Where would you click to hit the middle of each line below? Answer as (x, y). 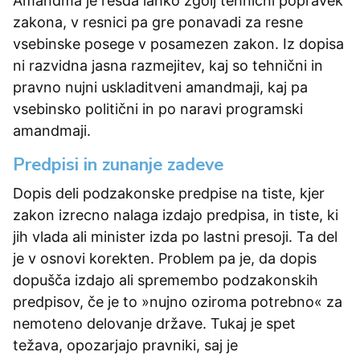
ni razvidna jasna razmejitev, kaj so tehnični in (168, 65)
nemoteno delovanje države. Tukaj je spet (154, 323)
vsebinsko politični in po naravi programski (158, 108)
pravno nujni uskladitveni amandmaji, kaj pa (160, 87)
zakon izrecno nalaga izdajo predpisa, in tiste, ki (176, 215)
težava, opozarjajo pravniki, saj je (125, 345)
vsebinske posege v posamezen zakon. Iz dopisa (178, 43)
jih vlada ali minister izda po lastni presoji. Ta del (175, 236)
